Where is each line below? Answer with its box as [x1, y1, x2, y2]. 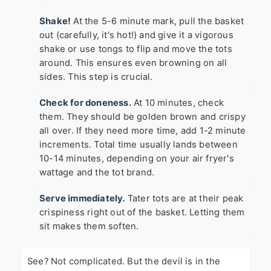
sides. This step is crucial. [39, 71, 153, 83]
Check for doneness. [39, 97, 131, 109]
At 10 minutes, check [131, 97, 224, 109]
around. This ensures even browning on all [39, 57, 227, 69]
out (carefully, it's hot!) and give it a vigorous [39, 30, 233, 41]
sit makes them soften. [39, 221, 139, 232]
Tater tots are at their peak [125, 193, 244, 204]
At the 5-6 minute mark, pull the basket [71, 16, 244, 27]
